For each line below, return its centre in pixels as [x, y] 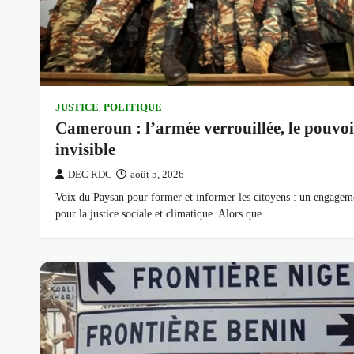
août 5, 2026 [157, 174]
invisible [85, 149]
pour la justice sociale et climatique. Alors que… [164, 213]
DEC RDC [90, 174]
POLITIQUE [133, 107]
